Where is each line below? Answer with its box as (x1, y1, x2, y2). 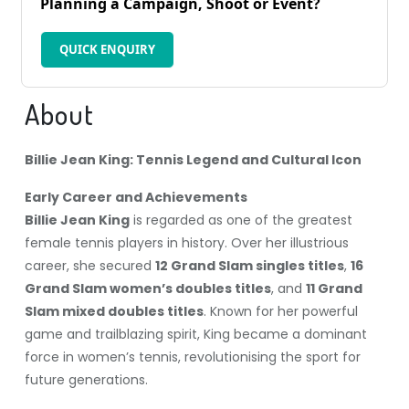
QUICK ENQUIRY (58, 41, 155, 58)
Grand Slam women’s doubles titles (24, 279, 271, 298)
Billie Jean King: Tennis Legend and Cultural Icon (24, 151, 362, 169)
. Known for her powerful (203, 302, 358, 320)
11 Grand (305, 279, 362, 298)
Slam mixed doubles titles (24, 302, 204, 320)
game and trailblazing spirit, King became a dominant (24, 325, 367, 343)
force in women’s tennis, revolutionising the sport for (24, 348, 361, 366)
